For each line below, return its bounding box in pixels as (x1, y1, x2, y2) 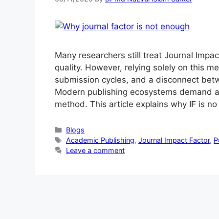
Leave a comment (66, 146, 125, 155)
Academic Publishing (66, 136, 135, 145)
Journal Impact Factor (138, 136, 210, 145)
